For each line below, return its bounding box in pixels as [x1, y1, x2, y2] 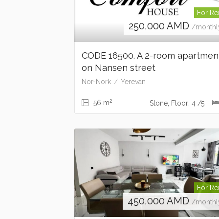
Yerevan [121, 78, 146, 86]
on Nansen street [82, 63, 155, 73]
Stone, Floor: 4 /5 [149, 99, 206, 108]
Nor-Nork [82, 78, 111, 86]
